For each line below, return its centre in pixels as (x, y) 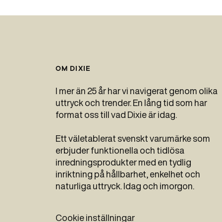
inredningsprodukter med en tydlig (123, 162)
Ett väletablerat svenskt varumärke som (133, 138)
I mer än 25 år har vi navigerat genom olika (137, 90)
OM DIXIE (73, 68)
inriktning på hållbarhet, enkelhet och (128, 174)
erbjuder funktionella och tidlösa (120, 150)
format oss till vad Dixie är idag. (116, 114)
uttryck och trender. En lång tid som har (131, 102)
